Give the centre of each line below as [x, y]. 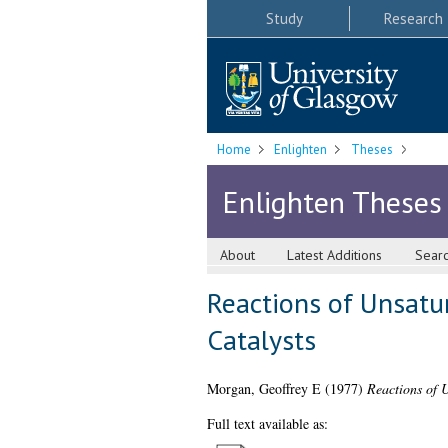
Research [413, 18]
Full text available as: [267, 424]
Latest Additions [335, 255]
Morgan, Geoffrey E [263, 389]
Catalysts [261, 340]
